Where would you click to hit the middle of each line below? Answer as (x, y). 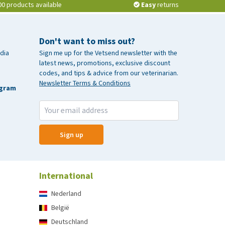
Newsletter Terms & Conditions (85, 83)
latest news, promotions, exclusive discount (105, 63)
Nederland (66, 194)
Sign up (71, 135)
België (60, 208)
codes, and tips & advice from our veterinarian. (109, 73)
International (66, 176)
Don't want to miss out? (87, 41)
